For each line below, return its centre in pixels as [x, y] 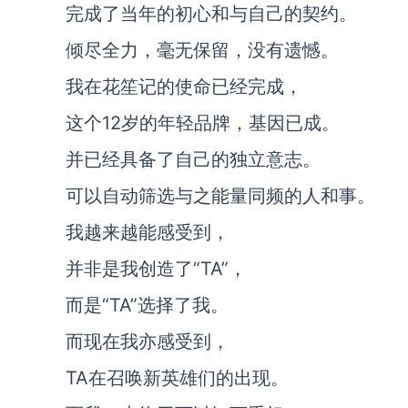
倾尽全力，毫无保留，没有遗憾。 [202, 50]
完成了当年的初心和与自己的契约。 [211, 14]
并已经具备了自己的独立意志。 [193, 159]
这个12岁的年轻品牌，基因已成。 [203, 123]
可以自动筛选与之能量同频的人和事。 [220, 196]
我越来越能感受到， [148, 232]
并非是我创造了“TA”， [156, 269]
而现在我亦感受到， [148, 342]
